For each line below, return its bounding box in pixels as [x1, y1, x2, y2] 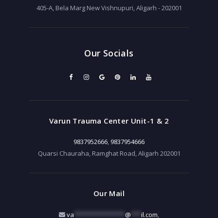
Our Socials [84, 47, 134, 59]
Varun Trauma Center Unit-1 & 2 [49, 115, 169, 126]
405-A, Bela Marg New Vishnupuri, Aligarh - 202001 [36, 3, 182, 13]
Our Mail [93, 188, 125, 199]
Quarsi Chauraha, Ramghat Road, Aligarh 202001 [37, 149, 181, 158]
